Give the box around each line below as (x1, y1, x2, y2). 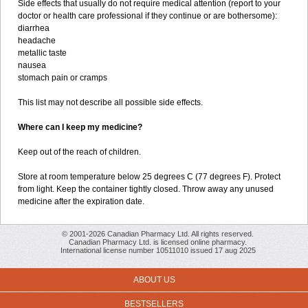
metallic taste (18, 48, 67, 58)
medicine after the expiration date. (18, 197, 144, 206)
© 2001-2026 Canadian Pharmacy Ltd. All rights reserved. (62, 230, 254, 238)
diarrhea (18, 23, 49, 33)
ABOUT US (133, 275, 175, 285)
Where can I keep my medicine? (18, 122, 142, 132)
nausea (18, 60, 46, 70)
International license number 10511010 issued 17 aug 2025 (60, 246, 256, 254)
